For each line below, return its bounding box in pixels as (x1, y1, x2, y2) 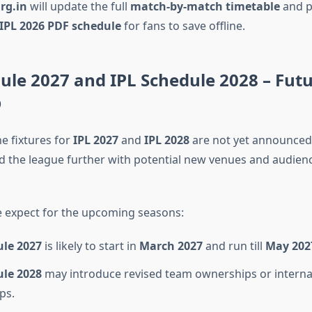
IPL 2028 (143, 132, 189, 148)
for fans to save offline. (120, 18, 245, 34)
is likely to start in (41, 238, 139, 254)
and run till (202, 238, 265, 254)
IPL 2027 (72, 132, 118, 148)
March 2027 (139, 238, 203, 254)
